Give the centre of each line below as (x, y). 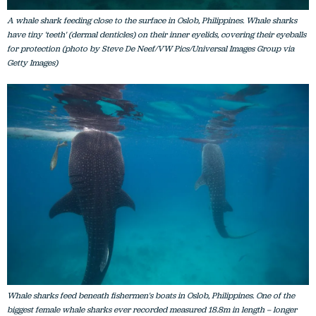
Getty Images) (32, 62)
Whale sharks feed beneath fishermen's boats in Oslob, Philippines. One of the (151, 296)
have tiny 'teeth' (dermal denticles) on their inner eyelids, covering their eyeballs (157, 34)
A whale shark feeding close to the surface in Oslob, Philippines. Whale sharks (152, 20)
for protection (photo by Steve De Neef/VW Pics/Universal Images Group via (151, 48)
